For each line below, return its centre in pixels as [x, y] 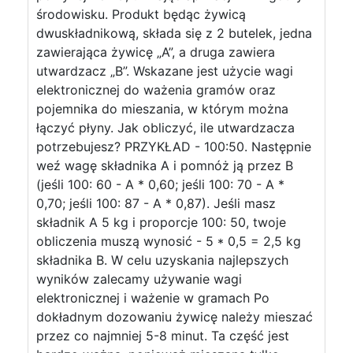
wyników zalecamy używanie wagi [139, 279]
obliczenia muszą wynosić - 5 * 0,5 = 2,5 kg [169, 241]
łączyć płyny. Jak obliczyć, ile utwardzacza [165, 128]
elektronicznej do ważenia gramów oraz [156, 90]
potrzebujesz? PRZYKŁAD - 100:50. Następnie [174, 147]
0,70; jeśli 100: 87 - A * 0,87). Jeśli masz [156, 203]
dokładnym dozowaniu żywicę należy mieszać [175, 317]
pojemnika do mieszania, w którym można [162, 109]
